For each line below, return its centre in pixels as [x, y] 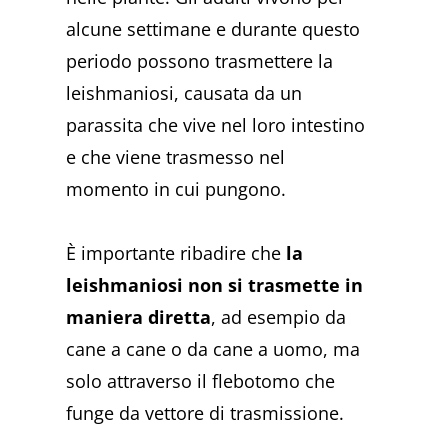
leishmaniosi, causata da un [184, 93]
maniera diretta [139, 316]
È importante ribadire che [176, 252]
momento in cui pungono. [176, 189]
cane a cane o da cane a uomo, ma [213, 348]
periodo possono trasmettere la [200, 61]
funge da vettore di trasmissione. [205, 412]
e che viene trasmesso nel [176, 157]
